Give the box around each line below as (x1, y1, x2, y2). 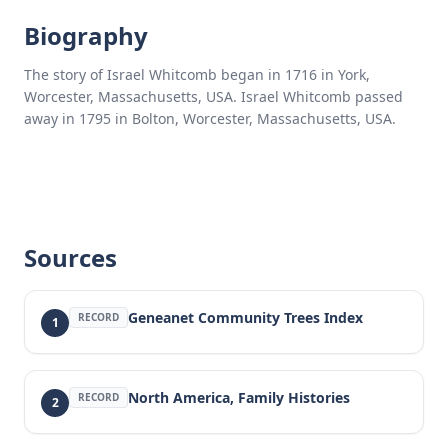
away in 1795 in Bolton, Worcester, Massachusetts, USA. (24, 109, 396, 128)
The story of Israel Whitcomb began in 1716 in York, (24, 65, 370, 84)
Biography (24, 19, 148, 52)
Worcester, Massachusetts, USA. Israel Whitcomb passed (24, 87, 403, 106)
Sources (24, 241, 117, 274)
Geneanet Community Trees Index (128, 307, 363, 327)
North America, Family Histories (128, 387, 350, 407)
